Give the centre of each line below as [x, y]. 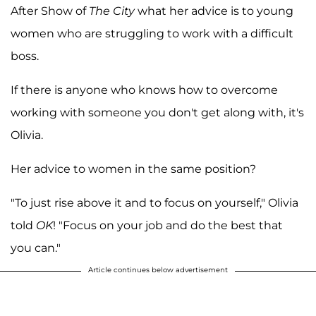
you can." [36, 248]
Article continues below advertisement [158, 269]
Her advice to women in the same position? [133, 169]
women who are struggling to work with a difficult [152, 33]
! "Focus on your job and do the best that [168, 225]
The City [113, 11]
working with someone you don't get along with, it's [157, 112]
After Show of [50, 11]
